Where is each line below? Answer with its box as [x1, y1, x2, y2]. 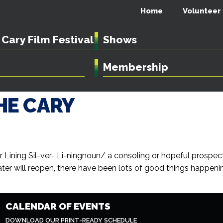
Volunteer [183, 6, 222, 15]
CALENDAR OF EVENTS [5, 201, 111, 212]
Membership [103, 61, 168, 73]
